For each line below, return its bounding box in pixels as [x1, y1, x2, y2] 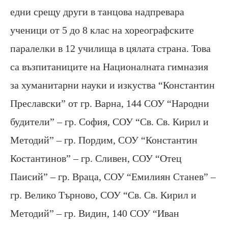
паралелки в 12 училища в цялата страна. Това [10, 43, 211, 54]
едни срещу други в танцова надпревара [10, 6, 184, 18]
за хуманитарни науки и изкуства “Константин [10, 79, 215, 91]
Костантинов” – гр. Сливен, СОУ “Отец [10, 153, 182, 164]
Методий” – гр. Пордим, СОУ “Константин [10, 134, 197, 146]
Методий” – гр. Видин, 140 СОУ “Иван [10, 208, 179, 219]
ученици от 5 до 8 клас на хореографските [10, 24, 194, 36]
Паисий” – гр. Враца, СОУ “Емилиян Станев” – [10, 171, 216, 183]
